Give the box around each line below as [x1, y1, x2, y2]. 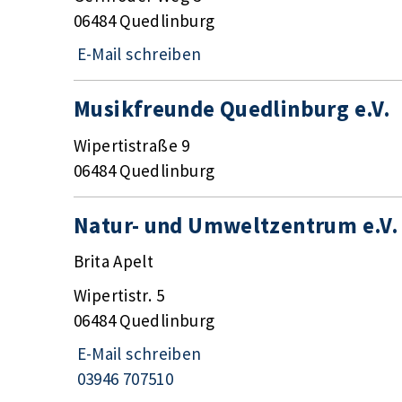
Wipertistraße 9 [74, 134, 190, 156]
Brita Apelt [74, 250, 154, 273]
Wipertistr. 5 [74, 284, 164, 306]
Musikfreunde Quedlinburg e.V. [74, 94, 391, 124]
